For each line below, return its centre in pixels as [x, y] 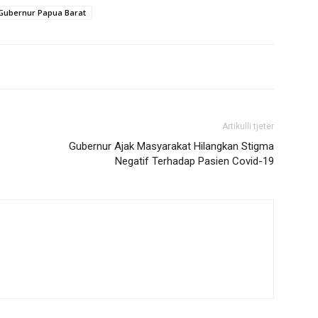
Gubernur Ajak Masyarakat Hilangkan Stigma [171, 146]
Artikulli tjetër [248, 126]
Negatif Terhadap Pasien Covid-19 [194, 161]
